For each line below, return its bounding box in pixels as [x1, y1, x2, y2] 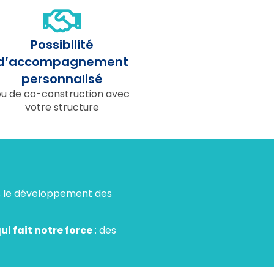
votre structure [25, 100, 99, 114]
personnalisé [21, 70, 103, 87]
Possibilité [31, 36, 94, 53]
